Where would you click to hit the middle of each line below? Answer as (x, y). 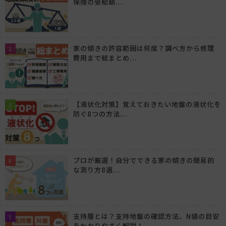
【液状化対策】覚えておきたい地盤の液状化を (147, 104)
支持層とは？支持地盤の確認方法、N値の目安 (146, 216)
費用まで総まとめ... (105, 58)
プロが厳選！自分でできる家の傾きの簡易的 (144, 160)
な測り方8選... (97, 170)
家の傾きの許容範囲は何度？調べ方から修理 (144, 48)
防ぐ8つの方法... (100, 114)
